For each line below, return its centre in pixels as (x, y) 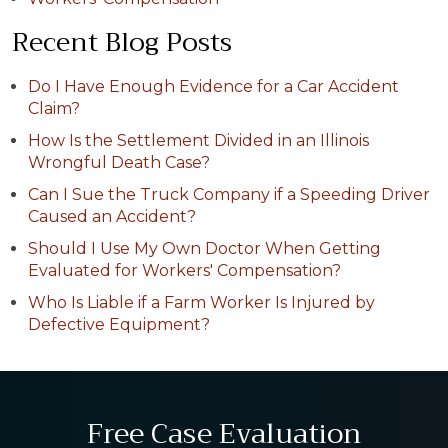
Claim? (54, 109)
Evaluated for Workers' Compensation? (184, 271)
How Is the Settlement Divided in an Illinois (198, 141)
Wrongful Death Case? (119, 163)
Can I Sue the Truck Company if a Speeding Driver (229, 195)
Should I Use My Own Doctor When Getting (204, 249)
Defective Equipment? (119, 325)
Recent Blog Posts (122, 43)
